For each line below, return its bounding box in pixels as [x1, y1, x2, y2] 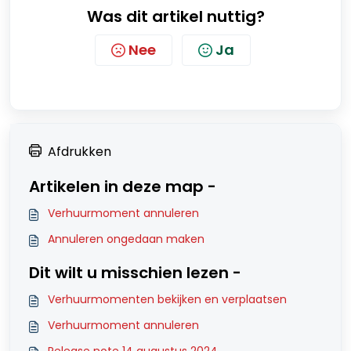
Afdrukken [48, 143, 111, 161]
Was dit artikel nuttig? [86, 5, 265, 27]
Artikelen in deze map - [29, 175, 216, 197]
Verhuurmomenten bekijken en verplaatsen [48, 291, 287, 307]
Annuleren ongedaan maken [48, 231, 204, 247]
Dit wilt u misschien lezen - [29, 262, 241, 284]
